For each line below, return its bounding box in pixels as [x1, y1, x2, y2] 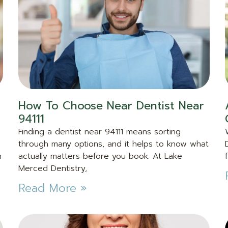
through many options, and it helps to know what [18, 137, 209, 150]
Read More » [18, 179, 87, 196]
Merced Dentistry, [18, 162, 87, 175]
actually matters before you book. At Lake [18, 150, 182, 162]
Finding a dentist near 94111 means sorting [18, 125, 181, 138]
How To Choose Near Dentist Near [18, 97, 204, 114]
